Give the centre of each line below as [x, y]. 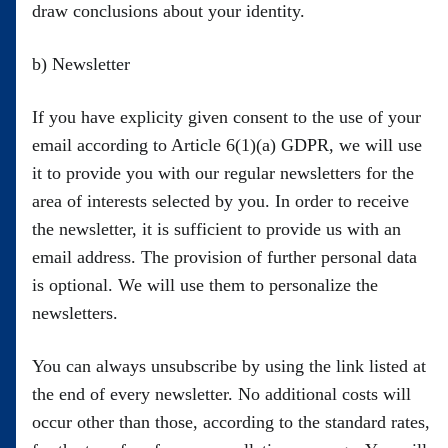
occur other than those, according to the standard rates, [231, 422]
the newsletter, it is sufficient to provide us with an [216, 229]
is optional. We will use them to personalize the [205, 285]
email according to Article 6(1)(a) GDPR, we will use [227, 145]
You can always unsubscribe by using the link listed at [229, 366]
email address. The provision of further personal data [224, 257]
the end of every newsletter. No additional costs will [221, 394]
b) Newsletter [81, 64]
